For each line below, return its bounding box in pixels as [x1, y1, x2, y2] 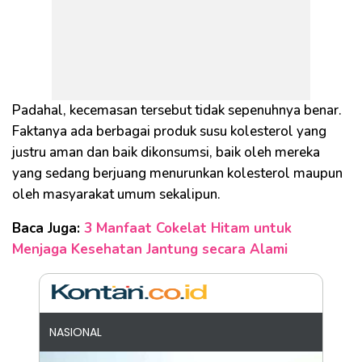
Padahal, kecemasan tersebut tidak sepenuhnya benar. [12, 100, 342, 120]
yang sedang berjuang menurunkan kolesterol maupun [12, 163, 343, 183]
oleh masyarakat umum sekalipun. [12, 184, 221, 204]
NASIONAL [49, 323, 102, 340]
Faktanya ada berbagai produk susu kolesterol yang [12, 121, 326, 141]
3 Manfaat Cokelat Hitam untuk [84, 218, 292, 238]
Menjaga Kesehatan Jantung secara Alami [12, 239, 288, 259]
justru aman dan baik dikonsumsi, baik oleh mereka [12, 142, 320, 162]
